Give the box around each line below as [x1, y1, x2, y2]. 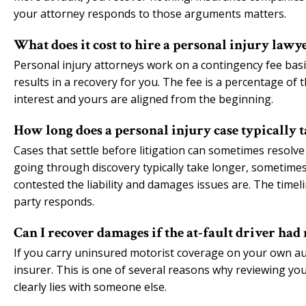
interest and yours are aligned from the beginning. [14, 92, 273, 107]
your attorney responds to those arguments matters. [14, 6, 286, 21]
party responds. [14, 194, 94, 209]
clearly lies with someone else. [14, 279, 167, 294]
